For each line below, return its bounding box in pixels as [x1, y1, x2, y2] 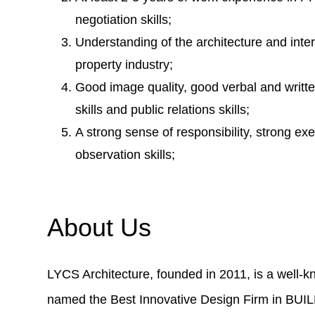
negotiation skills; [75, 12, 172, 27]
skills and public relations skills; [75, 102, 250, 117]
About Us [47, 212, 152, 242]
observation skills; [75, 147, 176, 162]
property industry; [75, 57, 174, 72]
